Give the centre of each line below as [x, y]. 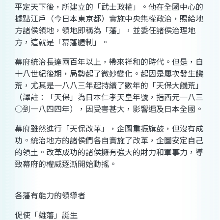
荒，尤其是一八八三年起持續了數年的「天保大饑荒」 [109, 85]
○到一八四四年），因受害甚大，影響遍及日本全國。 [109, 109]
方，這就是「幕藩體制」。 [62, 42]
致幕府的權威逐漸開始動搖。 [66, 164]
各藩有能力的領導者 [50, 195]
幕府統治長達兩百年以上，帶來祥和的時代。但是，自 [109, 62]
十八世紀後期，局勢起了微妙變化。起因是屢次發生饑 [109, 73]
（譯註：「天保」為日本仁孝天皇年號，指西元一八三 [109, 97]
